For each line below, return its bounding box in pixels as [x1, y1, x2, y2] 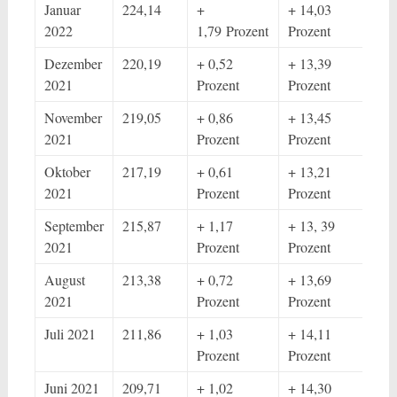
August [43, 270, 85, 289]
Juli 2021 [43, 324, 96, 343]
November [43, 108, 102, 127]
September [43, 216, 104, 235]
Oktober [43, 162, 90, 181]
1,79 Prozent [196, 21, 269, 40]
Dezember [43, 54, 102, 73]
